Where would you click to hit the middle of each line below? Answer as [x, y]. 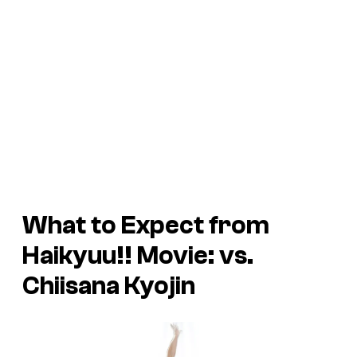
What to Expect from [146, 225]
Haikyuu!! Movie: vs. [138, 255]
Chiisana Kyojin [109, 286]
